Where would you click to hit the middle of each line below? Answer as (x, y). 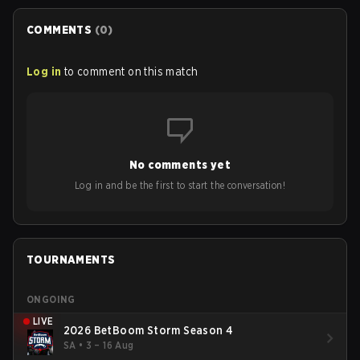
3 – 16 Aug (110, 346)
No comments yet (180, 164)
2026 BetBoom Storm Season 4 (148, 331)
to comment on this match (131, 71)
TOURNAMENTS (71, 259)
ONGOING (51, 299)
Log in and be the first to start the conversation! (180, 185)
